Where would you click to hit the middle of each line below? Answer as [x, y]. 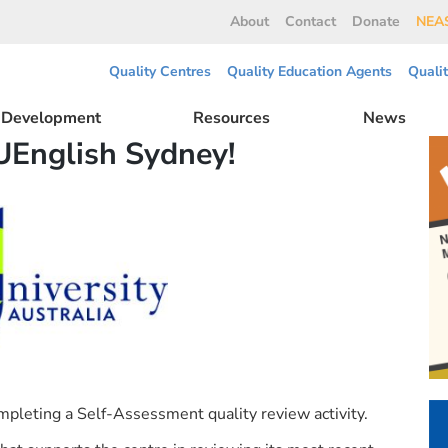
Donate [376, 21]
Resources [232, 118]
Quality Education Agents [309, 71]
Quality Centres [160, 71]
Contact [310, 21]
